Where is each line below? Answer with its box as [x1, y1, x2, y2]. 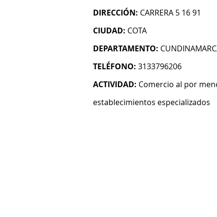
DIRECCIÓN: [93, 7, 138, 18]
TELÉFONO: [93, 61, 136, 72]
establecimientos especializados [93, 97, 210, 108]
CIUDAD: [93, 25, 125, 36]
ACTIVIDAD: [93, 79, 137, 90]
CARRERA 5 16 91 [140, 7, 201, 18]
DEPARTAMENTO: [93, 43, 158, 54]
